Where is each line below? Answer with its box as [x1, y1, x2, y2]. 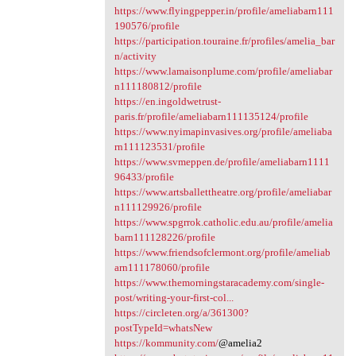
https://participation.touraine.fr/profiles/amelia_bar [114, 35, 335, 48]
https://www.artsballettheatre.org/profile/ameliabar [114, 186, 331, 199]
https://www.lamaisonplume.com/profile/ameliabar [114, 65, 332, 78]
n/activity [114, 50, 157, 63]
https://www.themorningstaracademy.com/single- [114, 277, 324, 289]
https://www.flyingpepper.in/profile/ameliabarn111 [114, 5, 334, 17]
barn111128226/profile [114, 231, 215, 244]
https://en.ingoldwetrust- [114, 95, 221, 108]
